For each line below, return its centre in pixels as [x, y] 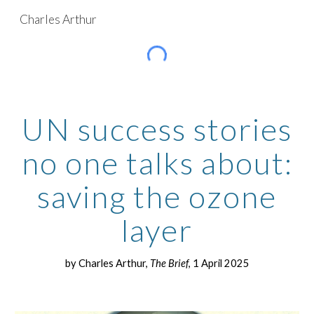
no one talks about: [157, 163]
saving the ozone [157, 197]
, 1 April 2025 [219, 264]
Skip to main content [61, 26]
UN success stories [157, 129]
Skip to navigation [259, 26]
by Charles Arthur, [107, 264]
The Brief [169, 264]
